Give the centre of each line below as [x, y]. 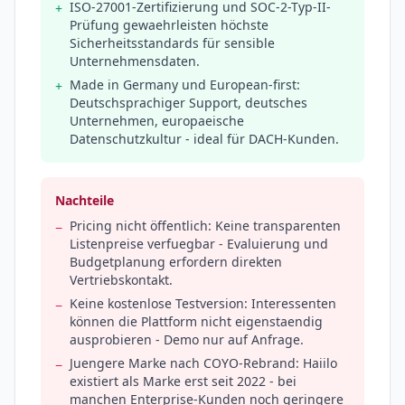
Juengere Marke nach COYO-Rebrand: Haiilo [203, 363]
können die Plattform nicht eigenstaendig [196, 322]
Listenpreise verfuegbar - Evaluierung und [199, 244]
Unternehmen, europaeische [157, 121]
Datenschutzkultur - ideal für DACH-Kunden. [204, 139]
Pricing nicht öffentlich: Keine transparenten [205, 226]
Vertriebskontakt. [121, 280]
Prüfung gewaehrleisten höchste [169, 25]
